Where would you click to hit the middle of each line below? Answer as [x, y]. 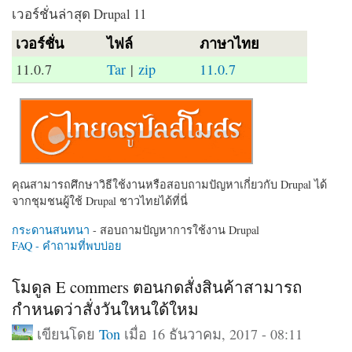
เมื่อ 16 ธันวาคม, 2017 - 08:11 [211, 334]
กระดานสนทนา [51, 229]
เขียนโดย [68, 334]
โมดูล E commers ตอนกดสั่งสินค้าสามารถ [157, 286]
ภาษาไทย [230, 43]
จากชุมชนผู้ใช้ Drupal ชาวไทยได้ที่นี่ [100, 200]
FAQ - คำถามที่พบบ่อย [66, 245]
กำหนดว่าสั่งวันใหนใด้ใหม [105, 308]
